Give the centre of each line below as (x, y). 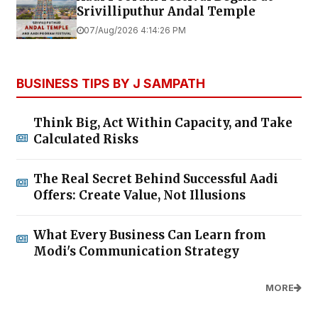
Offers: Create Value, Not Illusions (139, 195)
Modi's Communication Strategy (136, 251)
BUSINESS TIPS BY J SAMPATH (111, 83)
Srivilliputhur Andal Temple (166, 11)
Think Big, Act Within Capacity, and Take (163, 122)
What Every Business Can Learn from (150, 235)
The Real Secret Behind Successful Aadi (156, 179)
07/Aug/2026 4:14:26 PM (135, 30)
